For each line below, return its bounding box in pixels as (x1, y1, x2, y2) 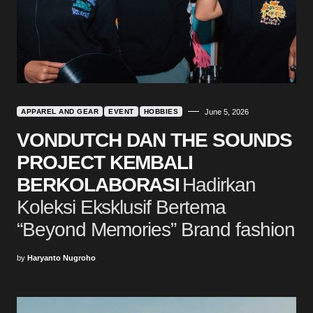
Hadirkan (182, 173, 256, 196)
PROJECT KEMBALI (17, 151, 194, 173)
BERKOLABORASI (17, 173, 180, 196)
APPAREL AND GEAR (21, 107, 99, 115)
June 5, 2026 (205, 107, 249, 116)
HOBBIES (143, 107, 178, 115)
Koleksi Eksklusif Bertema (17, 196, 226, 218)
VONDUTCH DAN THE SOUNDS (17, 129, 292, 151)
